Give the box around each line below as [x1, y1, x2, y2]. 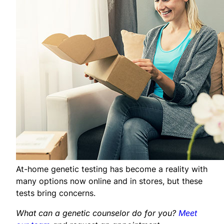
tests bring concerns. [16, 187, 95, 198]
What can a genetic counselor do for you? [16, 207, 178, 218]
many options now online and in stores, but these [16, 175, 202, 186]
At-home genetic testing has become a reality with [16, 163, 207, 174]
